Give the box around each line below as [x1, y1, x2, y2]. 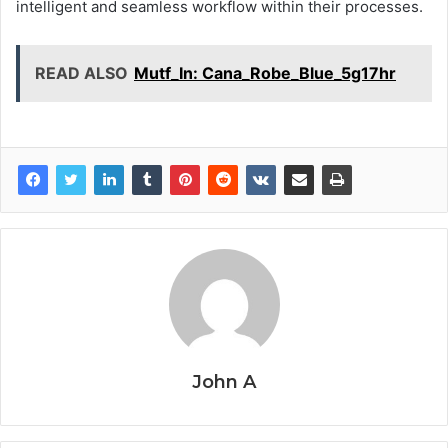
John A [192, 370, 256, 393]
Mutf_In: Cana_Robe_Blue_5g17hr [134, 62, 396, 83]
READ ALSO [35, 62, 128, 83]
